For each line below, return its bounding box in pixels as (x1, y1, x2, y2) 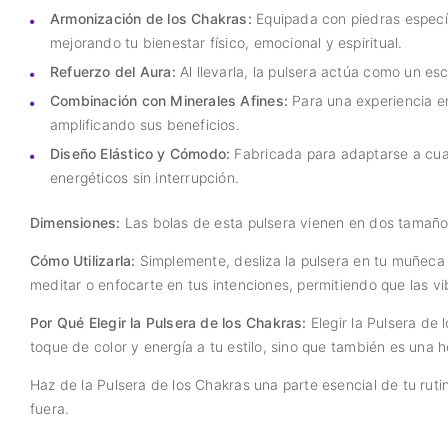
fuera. (30, 400, 70, 418)
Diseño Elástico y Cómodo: (50, 145, 231, 163)
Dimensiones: (30, 214, 121, 232)
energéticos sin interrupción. (50, 169, 240, 187)
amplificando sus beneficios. (50, 116, 240, 134)
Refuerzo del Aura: (50, 63, 176, 81)
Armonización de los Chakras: (50, 10, 252, 28)
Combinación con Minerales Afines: (50, 92, 288, 110)
